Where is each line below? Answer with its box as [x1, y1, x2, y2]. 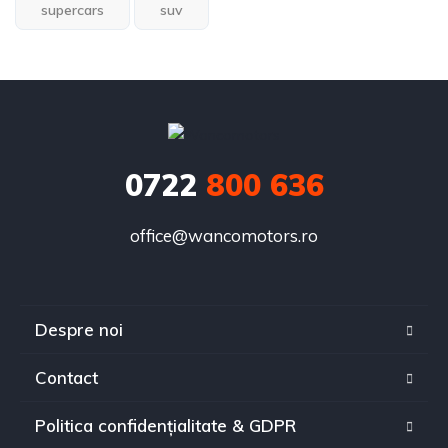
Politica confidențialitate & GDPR [35, 415, 296, 437]
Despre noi [35, 319, 123, 341]
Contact [35, 367, 98, 389]
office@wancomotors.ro [130, 225, 318, 247]
